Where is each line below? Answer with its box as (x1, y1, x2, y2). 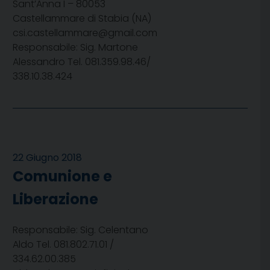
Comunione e (13, 166, 112, 187)
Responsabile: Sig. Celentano (13, 223, 148, 237)
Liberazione (13, 189, 98, 210)
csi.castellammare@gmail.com (13, 26, 157, 40)
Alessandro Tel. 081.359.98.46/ (13, 55, 151, 69)
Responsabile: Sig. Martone (13, 40, 138, 55)
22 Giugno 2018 (13, 151, 82, 165)
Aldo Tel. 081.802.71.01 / (13, 237, 114, 252)
